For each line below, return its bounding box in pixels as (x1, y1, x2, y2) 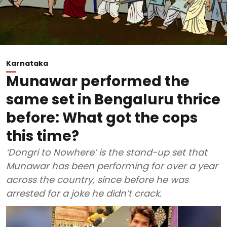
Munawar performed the (6, 71, 190, 91)
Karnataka (6, 58, 48, 68)
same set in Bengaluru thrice (6, 90, 220, 109)
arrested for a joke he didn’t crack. (6, 187, 162, 200)
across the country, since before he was (6, 173, 188, 186)
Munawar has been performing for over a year (6, 160, 218, 172)
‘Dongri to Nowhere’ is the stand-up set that (6, 146, 207, 159)
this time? (6, 126, 79, 146)
